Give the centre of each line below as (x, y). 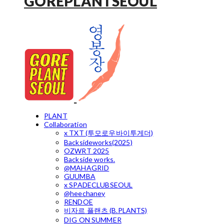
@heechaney (85, 193)
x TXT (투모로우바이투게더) (109, 133)
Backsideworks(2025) (98, 142)
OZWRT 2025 (87, 151)
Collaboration (65, 124)
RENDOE (78, 202)
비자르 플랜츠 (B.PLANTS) (106, 210)
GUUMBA (80, 176)
